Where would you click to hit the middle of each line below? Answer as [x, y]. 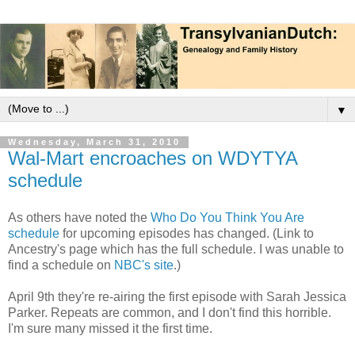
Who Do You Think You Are [227, 218]
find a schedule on [61, 265]
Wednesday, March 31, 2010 [94, 142]
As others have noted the [79, 218]
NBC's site [144, 265]
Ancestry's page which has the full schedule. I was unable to [176, 250]
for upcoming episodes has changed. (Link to [187, 234]
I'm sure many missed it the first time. [110, 329]
